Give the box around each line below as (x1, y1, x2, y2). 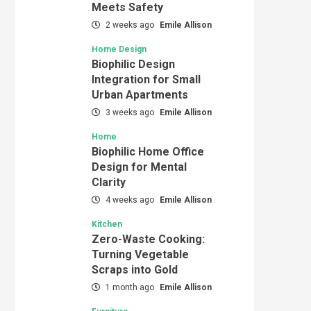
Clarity (91, 175, 126, 189)
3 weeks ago (103, 107, 156, 117)
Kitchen (91, 219, 122, 229)
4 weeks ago (103, 194, 156, 205)
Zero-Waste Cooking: (91, 232, 205, 246)
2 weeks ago (103, 19, 156, 30)
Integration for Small (91, 72, 201, 86)
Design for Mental (91, 160, 187, 174)
